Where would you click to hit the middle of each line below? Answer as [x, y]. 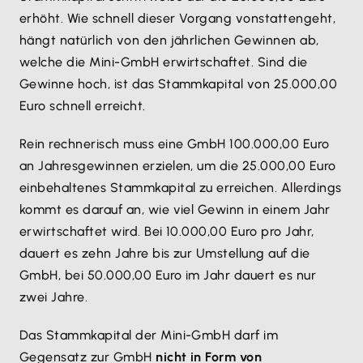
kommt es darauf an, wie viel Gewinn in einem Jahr [175, 210]
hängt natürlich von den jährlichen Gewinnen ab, [169, 41]
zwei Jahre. [54, 297]
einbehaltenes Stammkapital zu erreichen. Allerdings [181, 188]
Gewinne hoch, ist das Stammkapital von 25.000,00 [179, 84]
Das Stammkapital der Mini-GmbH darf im [149, 335]
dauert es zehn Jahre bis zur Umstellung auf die [165, 254]
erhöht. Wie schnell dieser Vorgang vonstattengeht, [178, 19]
